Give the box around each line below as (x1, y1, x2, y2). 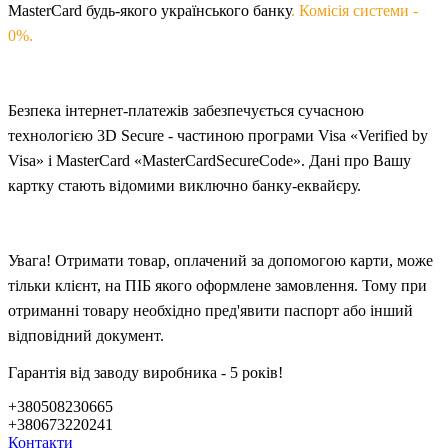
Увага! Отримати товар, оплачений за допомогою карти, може (8, 251, 433, 269)
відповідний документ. (8, 326, 164, 344)
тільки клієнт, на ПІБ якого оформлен (8, 276, 264, 294)
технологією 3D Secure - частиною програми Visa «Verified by (8, 126, 428, 144)
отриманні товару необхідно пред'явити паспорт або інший (8, 301, 413, 319)
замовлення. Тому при (271, 276, 427, 294)
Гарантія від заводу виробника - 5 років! (8, 363, 283, 381)
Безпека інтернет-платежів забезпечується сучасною (8, 101, 364, 119)
